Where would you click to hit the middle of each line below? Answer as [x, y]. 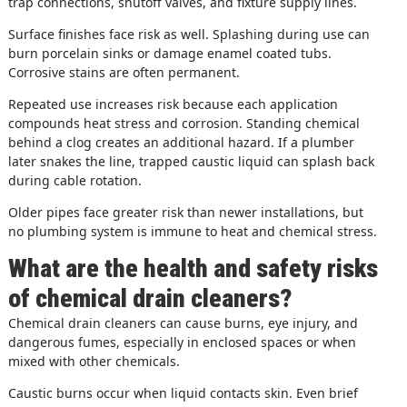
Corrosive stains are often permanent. [124, 72]
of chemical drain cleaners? [150, 298]
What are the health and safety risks [193, 268]
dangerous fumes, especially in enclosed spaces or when [182, 342]
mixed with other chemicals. [94, 361]
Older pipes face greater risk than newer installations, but [185, 212]
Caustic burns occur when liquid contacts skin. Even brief [183, 392]
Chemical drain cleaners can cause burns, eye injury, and [183, 323]
